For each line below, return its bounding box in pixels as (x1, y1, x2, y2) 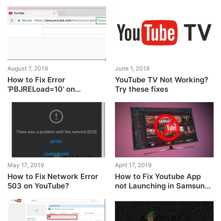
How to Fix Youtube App (114, 172, 201, 182)
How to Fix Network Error (7, 172, 99, 182)
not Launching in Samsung (114, 181, 209, 191)
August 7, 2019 (7, 64, 48, 72)
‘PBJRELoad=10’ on (7, 84, 75, 94)
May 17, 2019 (7, 161, 44, 169)
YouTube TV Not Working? (114, 74, 208, 84)
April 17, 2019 (114, 161, 151, 169)
